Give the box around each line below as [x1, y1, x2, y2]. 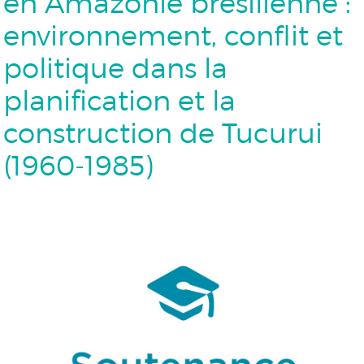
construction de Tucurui [3, 116, 323, 150]
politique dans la [3, 51, 228, 85]
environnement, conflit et [3, 19, 344, 53]
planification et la [3, 84, 236, 118]
